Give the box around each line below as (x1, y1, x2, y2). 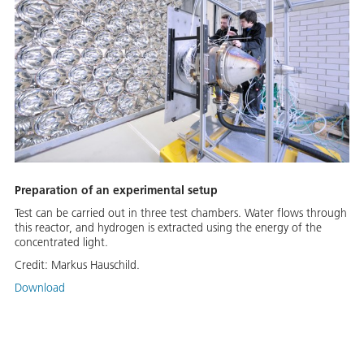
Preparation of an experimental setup (15, 182, 218, 197)
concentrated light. (15, 234, 108, 249)
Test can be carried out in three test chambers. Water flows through (15, 205, 347, 220)
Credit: (15, 257, 51, 272)
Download (15, 279, 65, 295)
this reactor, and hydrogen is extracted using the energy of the (15, 219, 322, 235)
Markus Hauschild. (51, 257, 140, 272)
